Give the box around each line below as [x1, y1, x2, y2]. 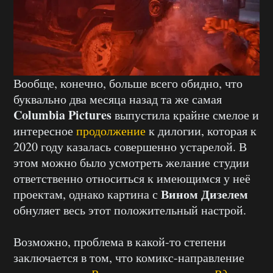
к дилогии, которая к [146, 122, 257, 140]
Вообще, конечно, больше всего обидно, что [13, 75, 243, 92]
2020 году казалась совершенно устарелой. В [13, 138, 247, 155]
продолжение [76, 122, 146, 140]
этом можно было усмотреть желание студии [13, 154, 249, 171]
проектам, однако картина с [13, 186, 161, 203]
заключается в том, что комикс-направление [13, 249, 244, 266]
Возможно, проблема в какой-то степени [13, 233, 226, 250]
